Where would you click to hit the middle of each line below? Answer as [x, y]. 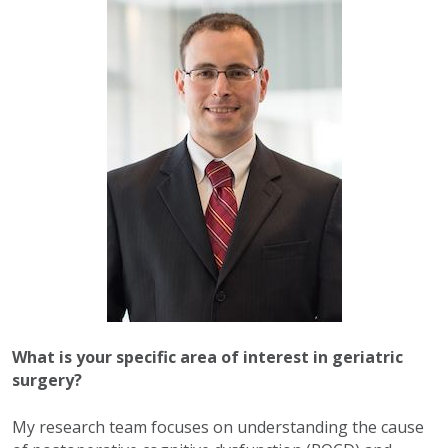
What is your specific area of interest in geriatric [207, 357]
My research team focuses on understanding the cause [218, 427]
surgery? [47, 380]
